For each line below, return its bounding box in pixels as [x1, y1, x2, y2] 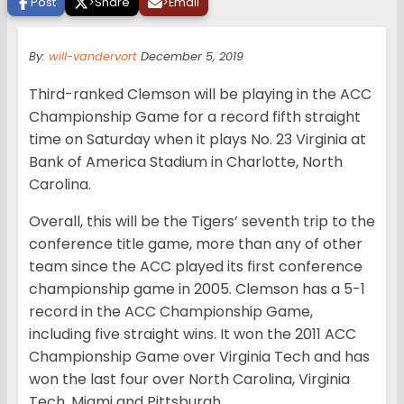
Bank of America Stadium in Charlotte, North [29, 151, 343, 173]
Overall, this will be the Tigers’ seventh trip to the [29, 211, 375, 233]
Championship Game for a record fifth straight [29, 106, 361, 128]
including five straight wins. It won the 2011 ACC [29, 324, 356, 345]
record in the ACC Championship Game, [29, 301, 313, 323]
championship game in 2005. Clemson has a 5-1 [29, 279, 365, 300]
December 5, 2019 [137, 49, 243, 65]
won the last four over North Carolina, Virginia [29, 369, 350, 390]
